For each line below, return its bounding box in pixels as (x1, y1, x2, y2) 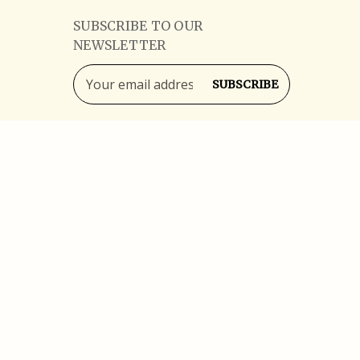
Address (73, 84, 121, 102)
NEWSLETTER (73, 36, 166, 53)
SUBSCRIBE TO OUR (73, 17, 202, 34)
